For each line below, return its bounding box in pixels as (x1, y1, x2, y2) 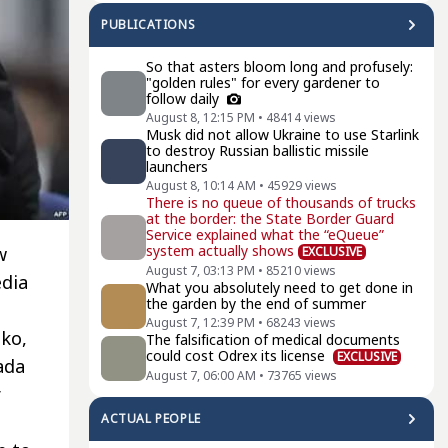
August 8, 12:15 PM (146, 109, 255, 126)
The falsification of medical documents (146, 330, 400, 349)
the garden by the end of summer (146, 294, 366, 313)
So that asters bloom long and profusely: (146, 57, 413, 76)
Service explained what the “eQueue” (146, 225, 384, 244)
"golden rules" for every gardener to (146, 73, 380, 92)
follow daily (146, 89, 223, 108)
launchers (146, 157, 208, 176)
